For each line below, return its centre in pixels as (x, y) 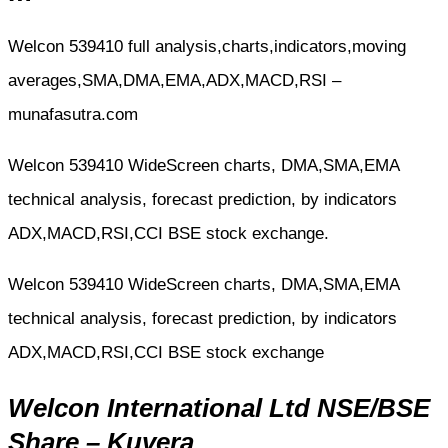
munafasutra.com (73, 115)
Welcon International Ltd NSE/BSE (219, 408)
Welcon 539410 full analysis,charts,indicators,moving (207, 47)
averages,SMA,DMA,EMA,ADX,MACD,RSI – (174, 81)
